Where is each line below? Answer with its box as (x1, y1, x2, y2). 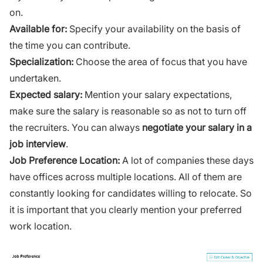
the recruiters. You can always (9, 122, 142, 134)
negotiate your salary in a (142, 122, 252, 134)
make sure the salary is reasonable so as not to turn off (9, 105, 247, 117)
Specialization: (9, 56, 73, 68)
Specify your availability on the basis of (69, 23, 241, 35)
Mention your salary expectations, (85, 89, 232, 101)
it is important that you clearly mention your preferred (9, 204, 242, 216)
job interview (9, 138, 66, 150)
